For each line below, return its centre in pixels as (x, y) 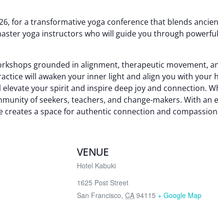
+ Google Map (180, 195)
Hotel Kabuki (97, 165)
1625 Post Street (103, 182)
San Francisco (99, 195)
